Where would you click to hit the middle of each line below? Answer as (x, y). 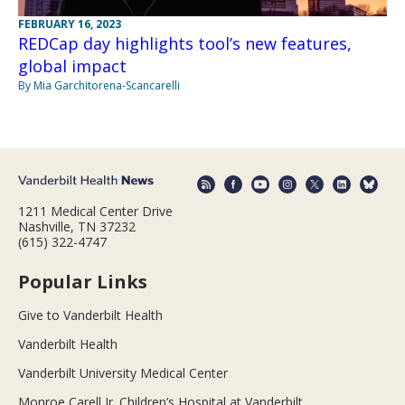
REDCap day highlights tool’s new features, (185, 43)
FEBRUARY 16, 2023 (70, 24)
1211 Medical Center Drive (95, 211)
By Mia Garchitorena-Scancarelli (99, 85)
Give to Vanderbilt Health (90, 315)
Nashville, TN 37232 (77, 226)
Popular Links (83, 281)
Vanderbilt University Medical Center (123, 372)
